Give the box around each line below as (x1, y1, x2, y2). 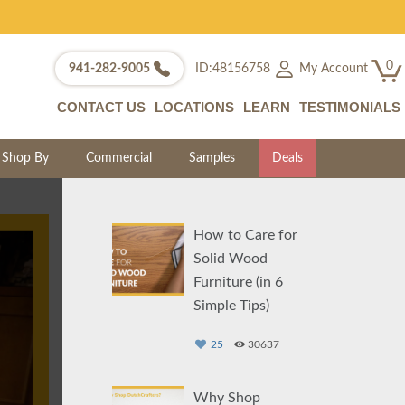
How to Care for (193, 228, 297, 242)
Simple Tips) (193, 298, 269, 313)
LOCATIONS (154, 99, 234, 115)
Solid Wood (193, 251, 268, 266)
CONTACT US (56, 99, 146, 115)
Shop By (2, 152, 50, 165)
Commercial (86, 152, 153, 165)
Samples (189, 152, 236, 165)
